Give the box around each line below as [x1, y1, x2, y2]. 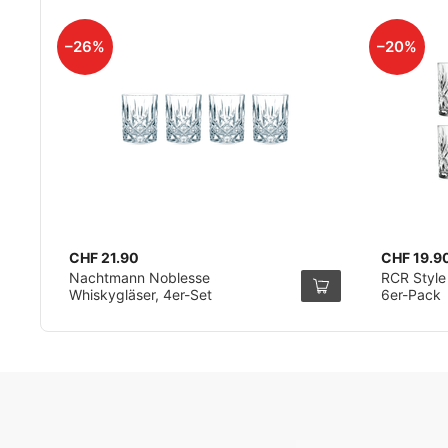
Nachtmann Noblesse [69, 269, 210, 286]
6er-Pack [380, 286, 441, 303]
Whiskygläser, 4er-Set [69, 286, 212, 303]
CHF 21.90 [69, 249, 139, 266]
